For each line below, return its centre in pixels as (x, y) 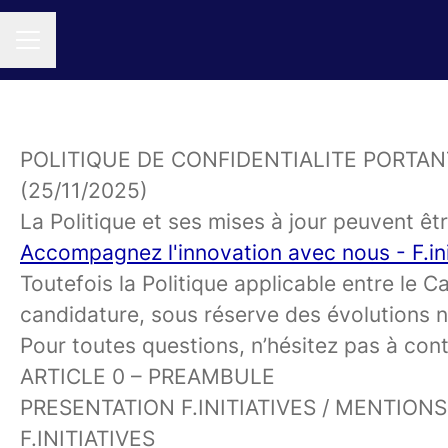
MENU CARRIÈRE (75, 49)
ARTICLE (66, 376)
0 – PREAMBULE (193, 376)
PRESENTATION (100, 407)
